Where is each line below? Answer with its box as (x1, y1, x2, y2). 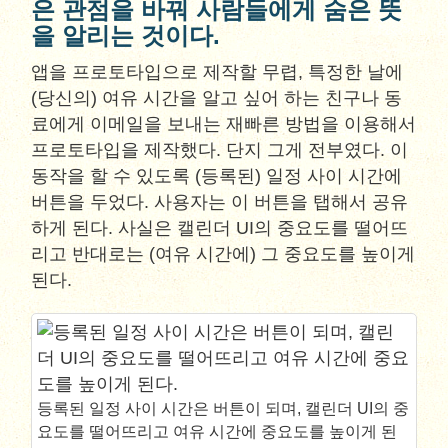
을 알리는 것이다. (31, 22, 221, 49)
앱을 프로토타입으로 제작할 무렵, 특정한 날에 (31, 62, 404, 82)
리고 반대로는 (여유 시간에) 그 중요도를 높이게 (31, 244, 416, 264)
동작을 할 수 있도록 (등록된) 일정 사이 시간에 (31, 166, 403, 186)
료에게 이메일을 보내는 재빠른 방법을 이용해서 (31, 114, 417, 134)
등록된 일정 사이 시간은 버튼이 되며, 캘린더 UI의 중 (37, 400, 410, 417)
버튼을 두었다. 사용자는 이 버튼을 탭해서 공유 (31, 192, 409, 212)
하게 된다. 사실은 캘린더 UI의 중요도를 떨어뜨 (31, 218, 409, 238)
